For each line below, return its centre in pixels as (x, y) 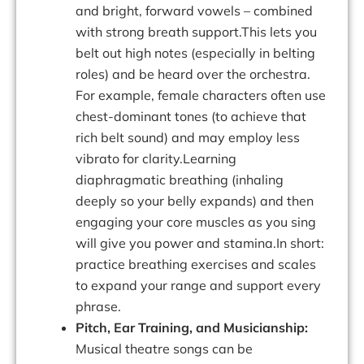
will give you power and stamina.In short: (200, 243)
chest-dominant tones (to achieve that (191, 117)
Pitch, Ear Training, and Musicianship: (192, 328)
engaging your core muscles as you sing (196, 222)
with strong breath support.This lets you (196, 32)
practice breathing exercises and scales (196, 264)
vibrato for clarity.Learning (156, 159)
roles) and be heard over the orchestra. (193, 74)
